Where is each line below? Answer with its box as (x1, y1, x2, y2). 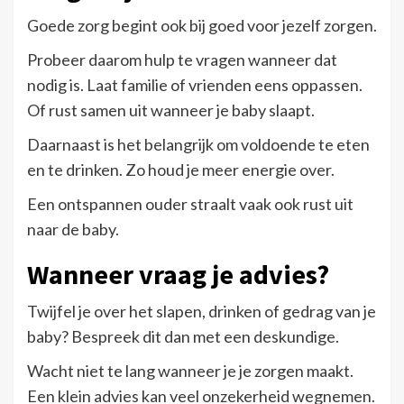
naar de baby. (27, 218, 119, 239)
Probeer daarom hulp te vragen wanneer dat (27, 49, 337, 69)
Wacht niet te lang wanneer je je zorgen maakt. (27, 360, 353, 381)
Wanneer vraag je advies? (27, 256, 329, 291)
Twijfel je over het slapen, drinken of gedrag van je (27, 300, 376, 321)
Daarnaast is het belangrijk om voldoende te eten (27, 133, 370, 154)
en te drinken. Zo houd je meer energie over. (27, 159, 335, 179)
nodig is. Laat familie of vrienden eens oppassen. (27, 74, 363, 95)
